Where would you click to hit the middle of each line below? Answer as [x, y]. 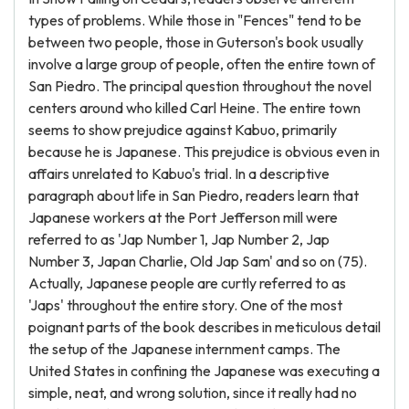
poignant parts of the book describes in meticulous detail [204, 327]
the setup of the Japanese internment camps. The [184, 349]
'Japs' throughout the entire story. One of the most [185, 305]
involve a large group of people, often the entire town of [202, 64]
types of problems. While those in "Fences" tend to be [195, 20]
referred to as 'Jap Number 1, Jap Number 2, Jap [179, 239]
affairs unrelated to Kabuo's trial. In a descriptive [179, 173]
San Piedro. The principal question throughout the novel [200, 86]
